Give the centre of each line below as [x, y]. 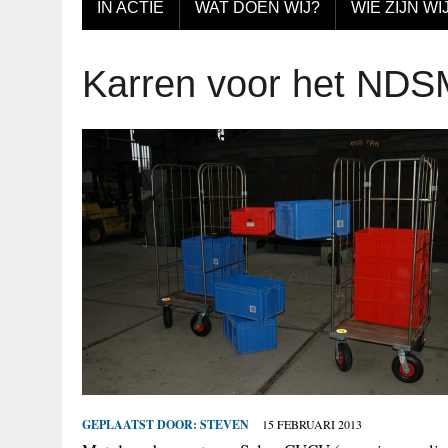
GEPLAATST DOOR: [141, 425]
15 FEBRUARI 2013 [312, 424]
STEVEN [224, 425]
